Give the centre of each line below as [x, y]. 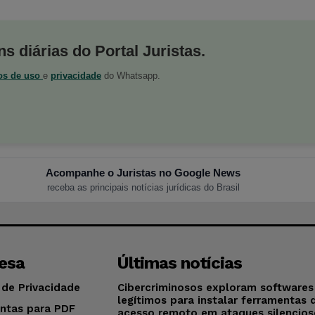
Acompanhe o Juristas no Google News [143, 172]
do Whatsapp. [131, 75]
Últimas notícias [180, 263]
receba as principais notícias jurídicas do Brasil [143, 187]
